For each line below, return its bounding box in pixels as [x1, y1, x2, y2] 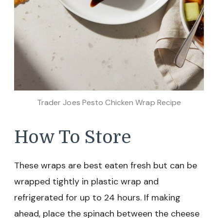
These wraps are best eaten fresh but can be [14, 159, 197, 171]
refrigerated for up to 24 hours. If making [14, 191, 181, 203]
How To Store [14, 127, 131, 148]
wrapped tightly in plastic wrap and [14, 175, 159, 187]
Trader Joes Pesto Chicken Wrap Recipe [36, 97, 182, 108]
